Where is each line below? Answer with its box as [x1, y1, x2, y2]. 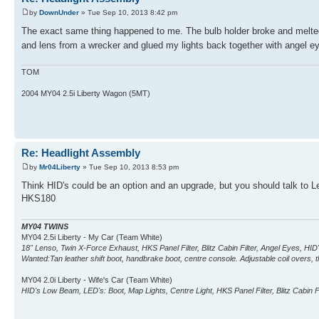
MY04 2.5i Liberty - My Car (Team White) [21, 233, 162, 242]
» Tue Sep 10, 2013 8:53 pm [80, 162, 179, 171]
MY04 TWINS [21, 222, 68, 231]
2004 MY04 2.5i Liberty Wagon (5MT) [21, 89, 150, 98]
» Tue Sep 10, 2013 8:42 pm [79, 8, 177, 16]
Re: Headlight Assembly [21, 147, 140, 159]
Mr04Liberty [39, 162, 80, 171]
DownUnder [39, 8, 79, 16]
